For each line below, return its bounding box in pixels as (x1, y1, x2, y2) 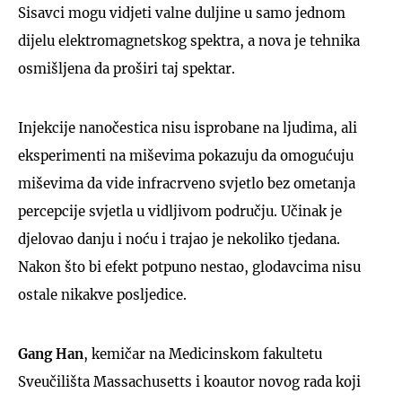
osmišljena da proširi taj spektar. (18, 59, 235, 77)
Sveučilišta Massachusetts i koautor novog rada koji (18, 372, 361, 390)
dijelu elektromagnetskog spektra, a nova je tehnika (18, 31, 360, 49)
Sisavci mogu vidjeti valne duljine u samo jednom (18, 4, 345, 22)
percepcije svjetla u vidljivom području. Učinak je (18, 202, 342, 220)
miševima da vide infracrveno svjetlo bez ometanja (18, 174, 355, 192)
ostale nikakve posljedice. (18, 285, 187, 303)
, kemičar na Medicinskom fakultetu (83, 345, 322, 363)
